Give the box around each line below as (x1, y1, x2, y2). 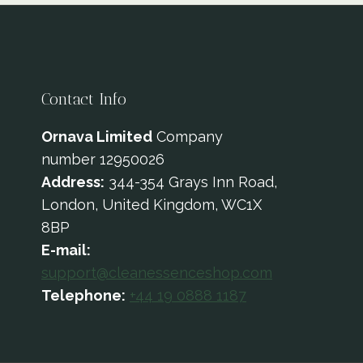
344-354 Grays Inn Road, (105, 173, 277, 190)
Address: (41, 173, 105, 190)
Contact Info (41, 89, 126, 109)
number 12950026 (41, 151, 164, 168)
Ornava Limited (41, 128, 152, 145)
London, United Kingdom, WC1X (41, 196, 262, 213)
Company (152, 128, 223, 145)
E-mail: (41, 241, 91, 258)
